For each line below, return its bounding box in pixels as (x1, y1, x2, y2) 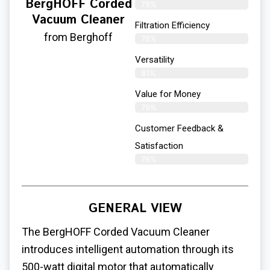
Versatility (135, 54, 174, 65)
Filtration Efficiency (135, 19, 210, 31)
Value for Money (135, 88, 201, 99)
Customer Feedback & (135, 122, 224, 134)
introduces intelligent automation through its (22, 242, 234, 256)
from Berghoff (44, 30, 113, 43)
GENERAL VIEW (88, 199, 182, 218)
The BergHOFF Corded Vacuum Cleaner (22, 225, 210, 238)
